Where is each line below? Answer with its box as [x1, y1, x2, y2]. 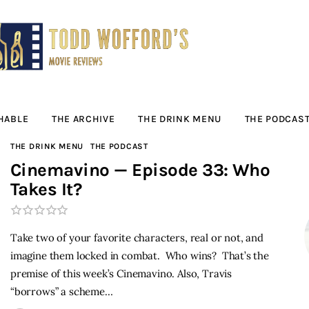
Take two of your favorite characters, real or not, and [10, 231, 263, 245]
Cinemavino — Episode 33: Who [10, 159, 270, 181]
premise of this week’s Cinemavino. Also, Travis [10, 267, 232, 281]
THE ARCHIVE [51, 112, 115, 125]
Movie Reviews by [58, 43, 226, 68]
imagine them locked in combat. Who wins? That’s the [10, 249, 269, 263]
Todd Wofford [58, 69, 185, 94]
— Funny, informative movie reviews [58, 94, 194, 105]
